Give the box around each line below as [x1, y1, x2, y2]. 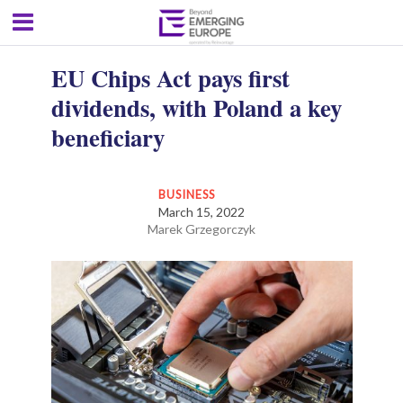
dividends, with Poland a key [50, 90, 342, 125]
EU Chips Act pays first [50, 60, 290, 95]
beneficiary [50, 120, 165, 155]
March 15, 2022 [158, 204, 245, 219]
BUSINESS [158, 187, 217, 201]
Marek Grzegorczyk [148, 221, 255, 237]
